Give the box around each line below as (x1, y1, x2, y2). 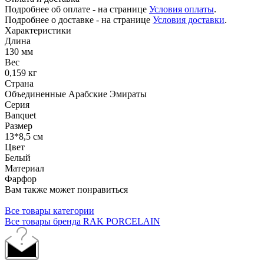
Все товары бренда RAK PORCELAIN (5, 216, 160, 226)
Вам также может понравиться (5, 184, 128, 194)
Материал (5, 163, 44, 173)
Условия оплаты (149, 4, 214, 14)
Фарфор (5, 173, 37, 184)
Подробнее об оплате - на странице (5, 4, 149, 14)
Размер (5, 120, 32, 131)
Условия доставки (153, 14, 225, 25)
